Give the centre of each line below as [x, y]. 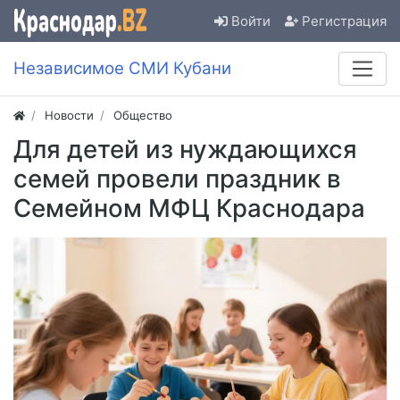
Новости [70, 116]
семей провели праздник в [177, 179]
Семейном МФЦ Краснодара [189, 208]
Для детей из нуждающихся [185, 150]
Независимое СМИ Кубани [122, 69]
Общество [143, 116]
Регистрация [344, 21]
